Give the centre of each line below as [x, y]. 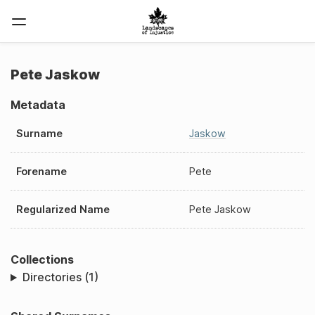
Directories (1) [60, 277]
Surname [39, 133]
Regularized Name [63, 209]
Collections [42, 259]
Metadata [38, 105]
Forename [41, 171]
